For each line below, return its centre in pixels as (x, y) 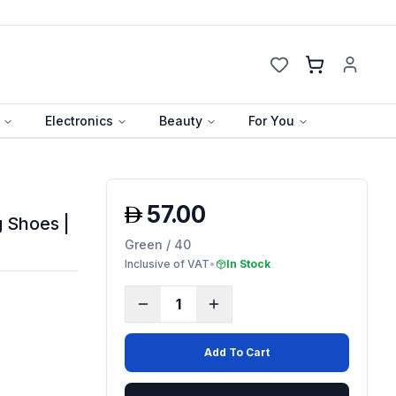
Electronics (79, 120)
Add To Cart (236, 352)
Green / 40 (157, 244)
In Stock (248, 263)
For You (271, 120)
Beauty (181, 120)
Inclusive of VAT (167, 263)
